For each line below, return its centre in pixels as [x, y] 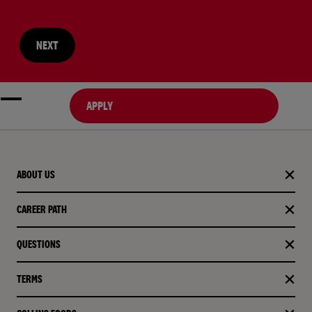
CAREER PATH [42, 209]
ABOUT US [36, 174]
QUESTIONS [39, 244]
